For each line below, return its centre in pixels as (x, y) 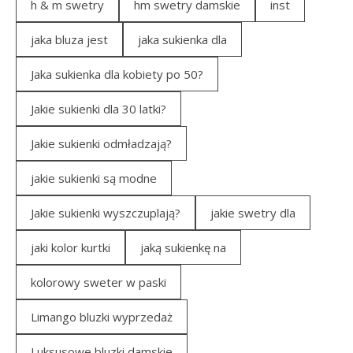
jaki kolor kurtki (71, 247)
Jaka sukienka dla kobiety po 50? (117, 74)
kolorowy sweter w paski (98, 282)
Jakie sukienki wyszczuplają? (106, 213)
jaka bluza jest (69, 39)
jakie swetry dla (253, 213)
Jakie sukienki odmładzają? (101, 143)
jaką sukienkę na (183, 247)
